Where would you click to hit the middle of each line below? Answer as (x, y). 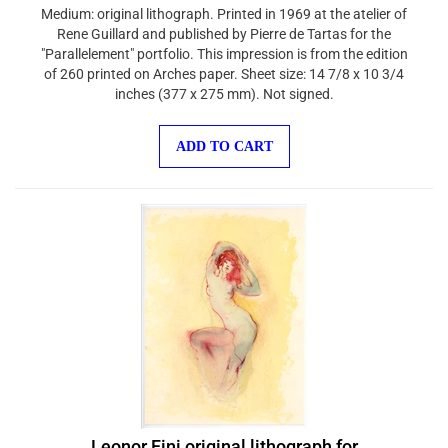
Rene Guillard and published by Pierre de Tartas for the (224, 24)
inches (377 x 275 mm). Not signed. (224, 84)
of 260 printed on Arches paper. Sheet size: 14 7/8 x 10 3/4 (224, 64)
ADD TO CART (224, 136)
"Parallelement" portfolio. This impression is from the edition (224, 44)
